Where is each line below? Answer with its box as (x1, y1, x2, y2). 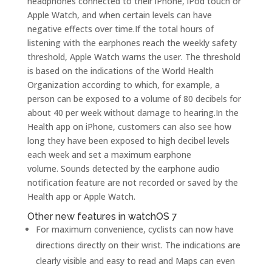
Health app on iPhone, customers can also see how (27, 121, 231, 132)
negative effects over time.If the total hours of (27, 23, 214, 35)
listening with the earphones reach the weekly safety (27, 37, 237, 49)
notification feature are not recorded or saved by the (27, 177, 238, 188)
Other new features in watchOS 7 (27, 211, 177, 222)
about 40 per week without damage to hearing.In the (27, 107, 239, 118)
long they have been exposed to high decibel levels (27, 135, 229, 146)
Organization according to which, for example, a (27, 79, 220, 90)
